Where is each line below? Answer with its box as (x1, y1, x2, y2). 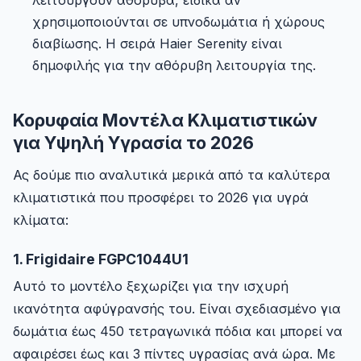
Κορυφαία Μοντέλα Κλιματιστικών (13, 110, 317, 131)
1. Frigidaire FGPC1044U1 (13, 251, 189, 268)
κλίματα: (13, 212, 68, 229)
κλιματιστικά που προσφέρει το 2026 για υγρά (13, 189, 309, 206)
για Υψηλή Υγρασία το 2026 (13, 132, 254, 154)
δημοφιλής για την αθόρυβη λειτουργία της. (32, 57, 316, 74)
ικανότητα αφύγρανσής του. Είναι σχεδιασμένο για (13, 301, 341, 317)
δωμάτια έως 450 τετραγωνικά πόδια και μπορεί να (13, 323, 342, 340)
